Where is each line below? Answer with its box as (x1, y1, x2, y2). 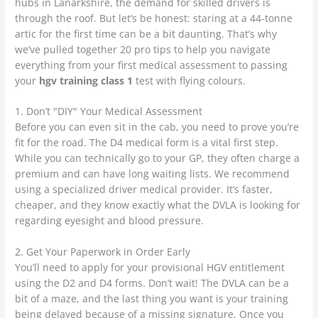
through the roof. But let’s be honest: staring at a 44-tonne (15, 11, 293, 25)
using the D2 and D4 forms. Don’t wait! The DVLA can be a (15, 276, 290, 290)
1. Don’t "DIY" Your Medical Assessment (15, 104, 203, 119)
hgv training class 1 (39, 73, 133, 87)
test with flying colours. (133, 73, 246, 87)
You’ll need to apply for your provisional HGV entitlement (15, 261, 285, 275)
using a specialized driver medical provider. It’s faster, (15, 182, 273, 197)
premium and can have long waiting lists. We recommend (15, 167, 290, 181)
